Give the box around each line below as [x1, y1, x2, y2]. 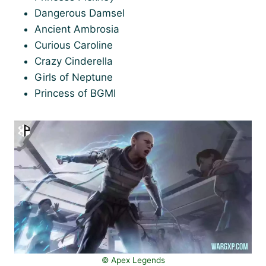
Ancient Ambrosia [34, 23, 119, 35]
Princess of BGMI [34, 87, 116, 99]
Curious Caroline [34, 39, 113, 51]
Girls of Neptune [34, 71, 113, 83]
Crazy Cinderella [34, 55, 113, 67]
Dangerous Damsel [34, 7, 125, 19]
